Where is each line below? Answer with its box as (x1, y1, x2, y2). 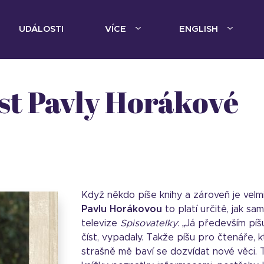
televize (81, 219, 120, 228)
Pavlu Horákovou (81, 204, 162, 214)
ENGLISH (179, 25, 218, 34)
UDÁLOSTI (19, 25, 64, 34)
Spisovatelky (120, 219, 177, 228)
